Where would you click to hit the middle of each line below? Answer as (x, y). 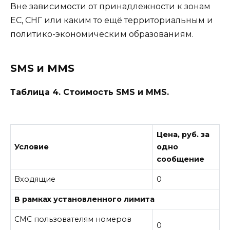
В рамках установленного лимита (85, 199)
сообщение (181, 159)
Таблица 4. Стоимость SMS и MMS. (90, 92)
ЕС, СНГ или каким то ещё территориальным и (112, 21)
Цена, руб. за (183, 135)
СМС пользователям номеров (73, 219)
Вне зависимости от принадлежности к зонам (110, 7)
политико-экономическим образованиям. (102, 34)
